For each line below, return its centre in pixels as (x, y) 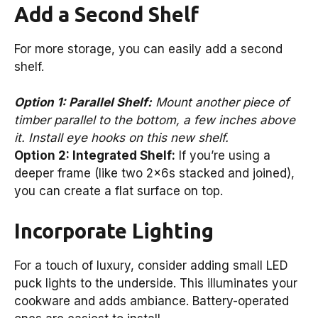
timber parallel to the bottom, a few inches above (155, 120)
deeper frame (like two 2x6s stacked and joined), (154, 174)
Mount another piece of (220, 103)
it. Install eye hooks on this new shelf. (121, 138)
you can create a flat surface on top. (119, 191)
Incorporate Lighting (114, 230)
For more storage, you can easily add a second (148, 49)
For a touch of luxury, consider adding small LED (151, 265)
